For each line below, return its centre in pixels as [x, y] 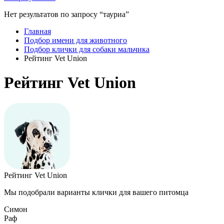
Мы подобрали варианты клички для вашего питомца [96, 192]
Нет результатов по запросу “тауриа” [66, 14]
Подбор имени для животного [75, 40]
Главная [37, 31]
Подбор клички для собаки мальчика [87, 49]
